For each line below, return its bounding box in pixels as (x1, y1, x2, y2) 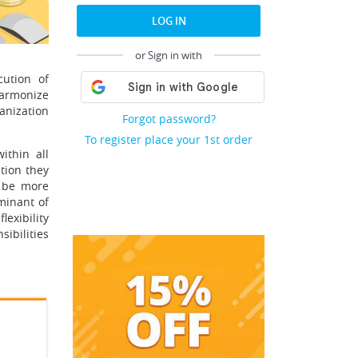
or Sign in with (135, 48, 202, 62)
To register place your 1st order (85, 132, 253, 147)
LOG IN (151, 14, 186, 28)
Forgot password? (121, 111, 216, 126)
